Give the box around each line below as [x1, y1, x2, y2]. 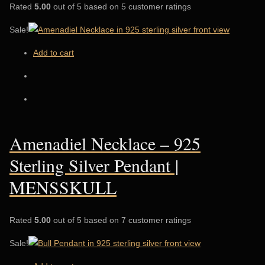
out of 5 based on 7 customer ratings [51, 215, 191, 225]
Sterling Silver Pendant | [9, 153, 179, 177]
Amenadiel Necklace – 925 [9, 131, 201, 155]
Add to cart [33, 47, 74, 57]
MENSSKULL [9, 174, 117, 199]
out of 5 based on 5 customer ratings [51, 1, 191, 11]
